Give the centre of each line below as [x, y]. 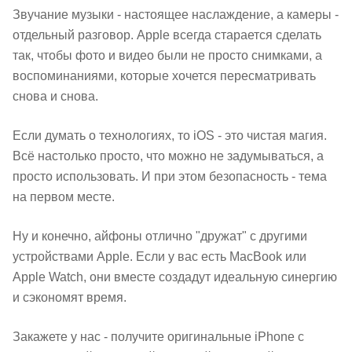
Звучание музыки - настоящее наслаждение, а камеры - [176, 15]
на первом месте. [64, 197]
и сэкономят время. [70, 297]
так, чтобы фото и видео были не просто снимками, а [167, 55]
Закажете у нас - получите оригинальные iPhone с [158, 337]
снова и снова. [55, 96]
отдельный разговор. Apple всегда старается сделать [167, 35]
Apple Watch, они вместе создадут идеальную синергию [175, 277]
